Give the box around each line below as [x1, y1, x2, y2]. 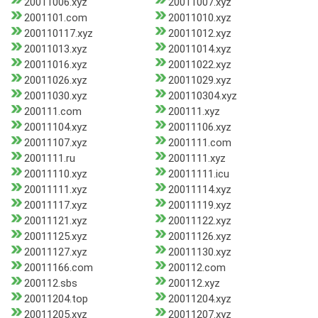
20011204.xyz [168, 292, 231, 306]
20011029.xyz [168, 74, 231, 87]
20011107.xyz [24, 136, 87, 150]
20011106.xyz [168, 121, 231, 134]
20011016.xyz [24, 58, 87, 72]
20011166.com [24, 261, 93, 275]
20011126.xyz [168, 230, 231, 243]
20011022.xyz [168, 58, 231, 72]
